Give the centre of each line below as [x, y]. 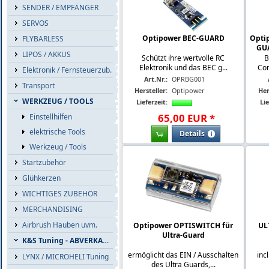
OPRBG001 [189, 79]
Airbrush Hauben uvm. [60, 225]
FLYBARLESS [43, 39]
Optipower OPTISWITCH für [183, 225]
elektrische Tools [57, 132]
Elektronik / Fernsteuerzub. [67, 70]
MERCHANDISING [53, 209]
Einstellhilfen [51, 117]
